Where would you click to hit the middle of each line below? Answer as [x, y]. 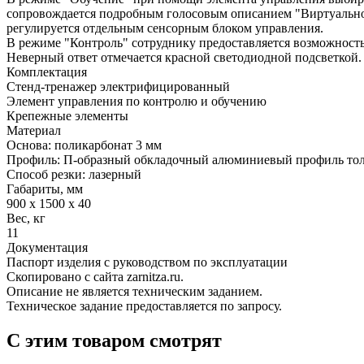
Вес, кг [26, 218]
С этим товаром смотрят [114, 340]
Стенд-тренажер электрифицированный [118, 86]
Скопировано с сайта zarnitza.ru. [95, 276]
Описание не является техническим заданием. [134, 291]
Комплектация [47, 71]
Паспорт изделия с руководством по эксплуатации [147, 262]
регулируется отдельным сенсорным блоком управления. [165, 28]
